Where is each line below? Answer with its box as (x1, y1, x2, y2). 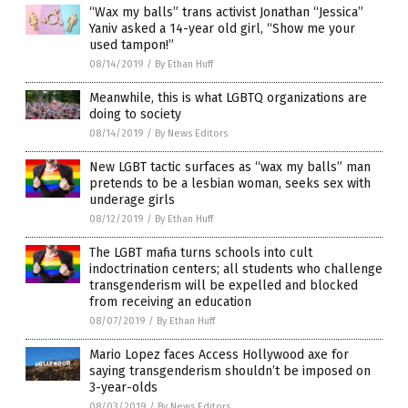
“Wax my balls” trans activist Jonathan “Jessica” (89, 4, 363, 20)
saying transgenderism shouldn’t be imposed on (89, 362, 371, 379)
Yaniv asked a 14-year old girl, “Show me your (89, 20, 355, 36)
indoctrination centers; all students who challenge (89, 260, 382, 277)
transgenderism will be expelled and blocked (89, 277, 358, 293)
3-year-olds (89, 379, 158, 395)
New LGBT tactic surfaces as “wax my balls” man (89, 158, 371, 175)
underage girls (89, 191, 175, 208)
